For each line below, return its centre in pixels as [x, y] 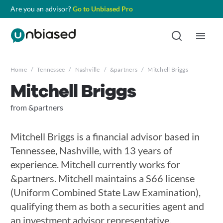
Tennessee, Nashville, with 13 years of [91, 150]
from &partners [37, 107]
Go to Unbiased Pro [103, 9]
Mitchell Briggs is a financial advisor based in [105, 136]
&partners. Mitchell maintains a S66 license [102, 178]
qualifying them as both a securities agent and [107, 206]
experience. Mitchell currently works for [95, 164]
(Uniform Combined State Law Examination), [105, 192]
